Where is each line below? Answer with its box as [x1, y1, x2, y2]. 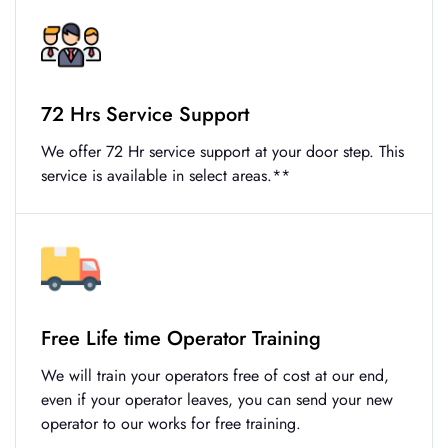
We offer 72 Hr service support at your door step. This [41, 139, 404, 163]
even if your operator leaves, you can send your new [41, 387, 393, 411]
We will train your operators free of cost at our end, [41, 363, 389, 387]
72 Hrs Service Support [41, 99, 249, 129]
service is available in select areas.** [41, 163, 290, 187]
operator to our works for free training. [41, 411, 301, 435]
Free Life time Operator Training [41, 323, 321, 353]
